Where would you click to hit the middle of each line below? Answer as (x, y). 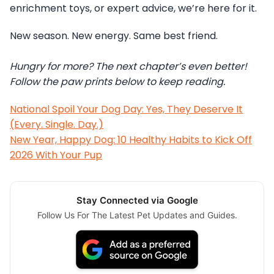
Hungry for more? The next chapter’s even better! (128, 67)
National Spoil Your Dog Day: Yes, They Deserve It (126, 109)
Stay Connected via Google (137, 201)
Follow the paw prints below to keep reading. (117, 82)
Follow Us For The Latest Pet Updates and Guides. (137, 215)
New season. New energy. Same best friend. (114, 36)
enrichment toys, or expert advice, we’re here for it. (133, 9)
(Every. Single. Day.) (57, 125)
